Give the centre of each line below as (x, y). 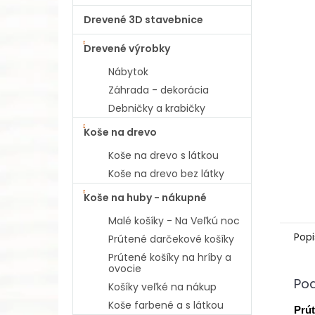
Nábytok (128, 72)
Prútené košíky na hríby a (170, 257)
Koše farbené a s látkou (166, 305)
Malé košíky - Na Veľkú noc (174, 221)
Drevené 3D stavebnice (143, 20)
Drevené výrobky (127, 49)
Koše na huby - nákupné (145, 198)
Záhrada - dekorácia (159, 90)
